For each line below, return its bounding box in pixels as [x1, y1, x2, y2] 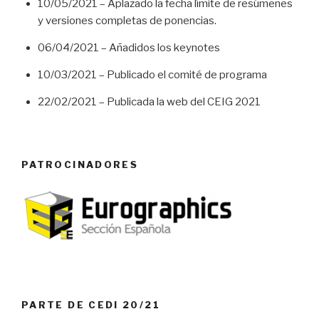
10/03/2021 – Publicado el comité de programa [37, 68, 267, 81]
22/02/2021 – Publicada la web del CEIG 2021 [37, 95, 261, 108]
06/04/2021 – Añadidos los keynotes [37, 41, 220, 54]
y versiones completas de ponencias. [37, 14, 216, 27]
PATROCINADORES [21, 159, 139, 171]
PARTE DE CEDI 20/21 [21, 299, 160, 311]
